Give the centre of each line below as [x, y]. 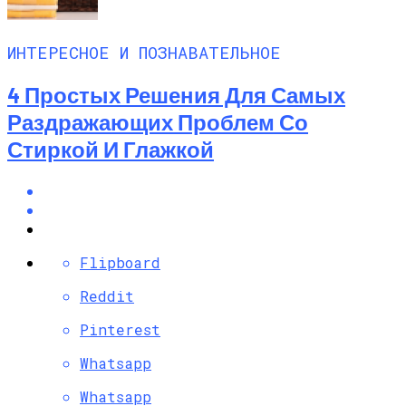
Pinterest [120, 329]
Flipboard [120, 262]
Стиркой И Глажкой [111, 149]
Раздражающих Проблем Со [158, 121]
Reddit [107, 295]
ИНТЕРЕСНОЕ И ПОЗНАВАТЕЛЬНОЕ [144, 52]
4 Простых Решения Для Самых [176, 94]
